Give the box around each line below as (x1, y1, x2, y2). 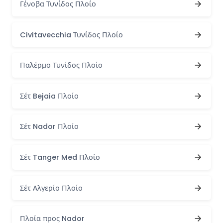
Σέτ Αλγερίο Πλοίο (20, 183, 83, 193)
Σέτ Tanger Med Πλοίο (20, 152, 100, 162)
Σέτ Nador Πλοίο (20, 121, 79, 132)
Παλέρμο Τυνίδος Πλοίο (20, 60, 103, 71)
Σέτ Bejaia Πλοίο (20, 91, 79, 101)
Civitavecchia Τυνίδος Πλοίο (20, 29, 123, 40)
